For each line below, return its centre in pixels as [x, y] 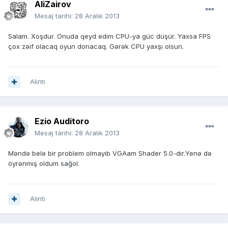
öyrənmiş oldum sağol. [44, 164]
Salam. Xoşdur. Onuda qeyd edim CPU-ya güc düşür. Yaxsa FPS [109, 36]
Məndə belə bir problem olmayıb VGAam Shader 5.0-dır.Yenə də [110, 153]
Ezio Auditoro [62, 121]
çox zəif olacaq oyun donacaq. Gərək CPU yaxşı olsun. [96, 47]
